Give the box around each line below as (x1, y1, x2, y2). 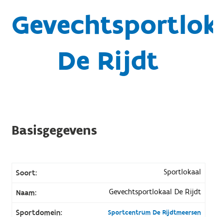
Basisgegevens (11, 121, 97, 139)
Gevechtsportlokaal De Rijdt (109, 186, 201, 197)
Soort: (15, 168, 37, 178)
